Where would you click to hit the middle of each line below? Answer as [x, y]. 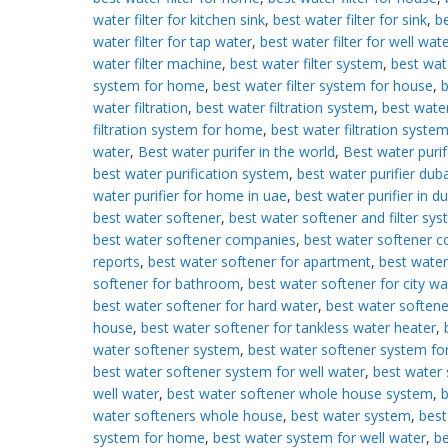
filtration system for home [177, 129]
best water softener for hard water [205, 305]
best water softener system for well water [228, 371]
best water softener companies [194, 239]
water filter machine [157, 63]
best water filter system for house [322, 85]
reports [116, 261]
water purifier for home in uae [189, 195]
